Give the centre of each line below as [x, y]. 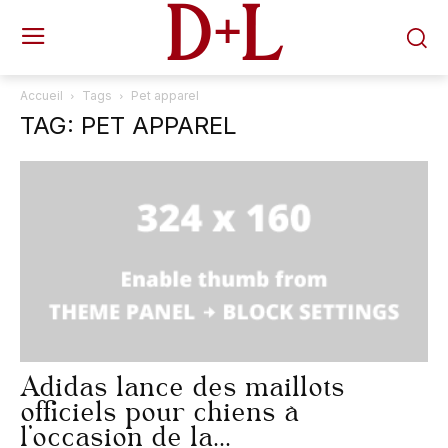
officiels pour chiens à [159, 412]
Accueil [41, 95]
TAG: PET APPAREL [128, 125]
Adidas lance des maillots [182, 387]
